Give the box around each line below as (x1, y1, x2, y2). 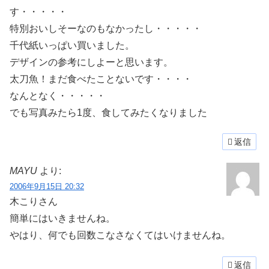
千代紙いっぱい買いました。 (10, 40, 134, 50)
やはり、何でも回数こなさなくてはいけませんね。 (10, 230, 231, 241)
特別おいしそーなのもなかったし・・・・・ (10, 23, 202, 34)
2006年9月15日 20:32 (10, 182, 84, 192)
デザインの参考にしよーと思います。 (10, 56, 173, 67)
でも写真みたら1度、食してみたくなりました (10, 107, 207, 118)
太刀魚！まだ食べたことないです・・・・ (10, 73, 192, 84)
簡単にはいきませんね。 (10, 213, 115, 224)
